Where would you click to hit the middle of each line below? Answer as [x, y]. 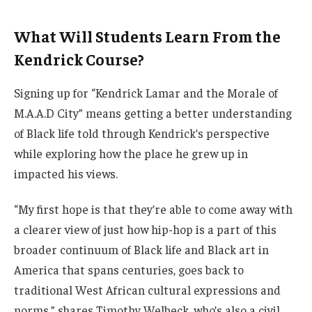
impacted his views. [66, 173]
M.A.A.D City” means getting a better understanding [153, 112]
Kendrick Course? [79, 59]
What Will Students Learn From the [147, 36]
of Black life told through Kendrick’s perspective [142, 133]
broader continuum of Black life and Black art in [141, 250]
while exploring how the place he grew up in [131, 153]
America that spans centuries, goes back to [129, 270]
